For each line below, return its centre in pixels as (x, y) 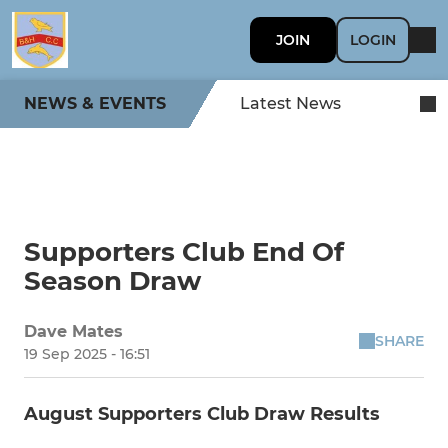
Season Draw (112, 281)
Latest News (290, 103)
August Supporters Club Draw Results (202, 414)
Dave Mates (73, 331)
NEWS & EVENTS (95, 103)
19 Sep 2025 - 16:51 (87, 354)
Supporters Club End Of (184, 252)
